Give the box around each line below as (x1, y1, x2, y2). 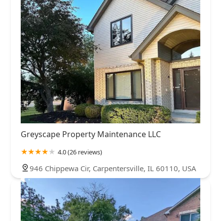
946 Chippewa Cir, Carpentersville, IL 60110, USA (30, 163, 196, 174)
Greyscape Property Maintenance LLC (21, 129, 161, 140)
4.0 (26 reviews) (58, 147, 102, 157)
